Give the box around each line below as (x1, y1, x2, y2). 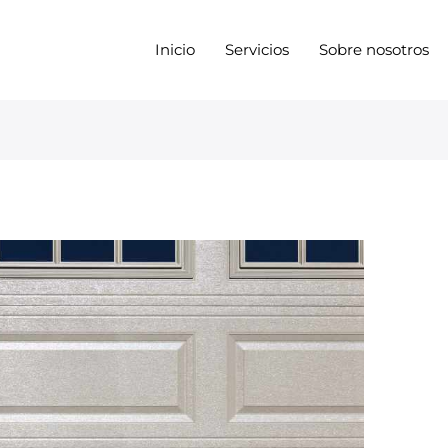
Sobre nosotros (318, 39, 429, 59)
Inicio (154, 39, 195, 59)
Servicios (224, 39, 289, 59)
